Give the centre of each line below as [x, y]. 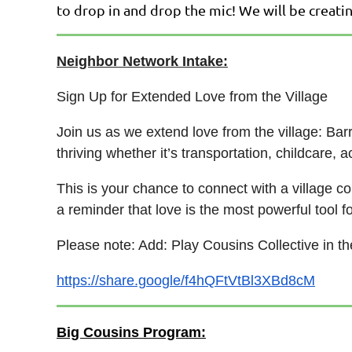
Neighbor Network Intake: [142, 61]
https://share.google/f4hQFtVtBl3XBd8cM [186, 280]
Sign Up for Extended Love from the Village [194, 97]
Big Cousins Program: [131, 332]
